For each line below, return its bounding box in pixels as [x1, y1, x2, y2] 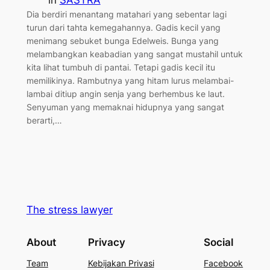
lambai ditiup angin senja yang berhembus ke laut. [26, 88, 225, 99]
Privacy [87, 236, 125, 248]
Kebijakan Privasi [87, 257, 154, 268]
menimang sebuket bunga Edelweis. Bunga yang [26, 35, 219, 46]
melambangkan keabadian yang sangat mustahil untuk [26, 48, 243, 59]
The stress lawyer [26, 203, 113, 216]
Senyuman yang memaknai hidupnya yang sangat [26, 101, 224, 112]
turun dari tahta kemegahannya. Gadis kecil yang [26, 22, 221, 33]
